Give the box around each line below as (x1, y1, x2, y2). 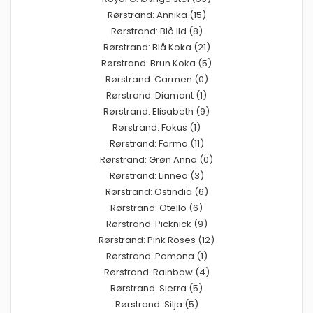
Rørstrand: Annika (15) (107, 8, 206, 22)
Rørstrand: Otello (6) (110, 201, 203, 214)
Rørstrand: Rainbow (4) (103, 265, 210, 279)
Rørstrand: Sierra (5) (110, 281, 203, 295)
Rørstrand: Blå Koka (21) (103, 40, 210, 54)
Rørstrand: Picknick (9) (105, 217, 208, 231)
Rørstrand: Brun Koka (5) (101, 56, 212, 70)
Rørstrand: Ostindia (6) (105, 184, 208, 198)
